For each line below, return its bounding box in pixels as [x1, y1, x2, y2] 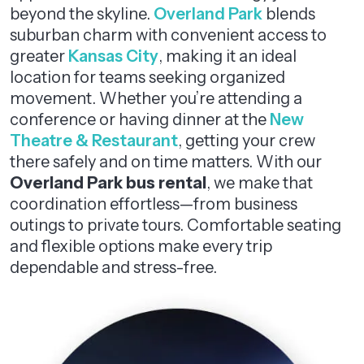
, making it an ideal [158, 46, 297, 66]
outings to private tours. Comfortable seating [10, 215, 341, 235]
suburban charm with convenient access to [10, 25, 327, 45]
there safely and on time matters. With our [10, 152, 322, 171]
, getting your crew [178, 131, 315, 150]
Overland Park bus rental [10, 173, 206, 193]
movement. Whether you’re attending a [10, 89, 302, 108]
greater [10, 46, 68, 66]
